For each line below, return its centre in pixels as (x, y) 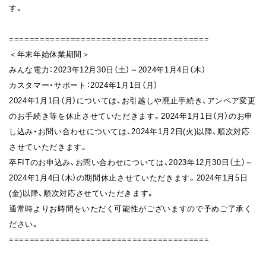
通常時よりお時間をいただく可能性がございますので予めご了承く (131, 208)
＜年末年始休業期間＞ (50, 54)
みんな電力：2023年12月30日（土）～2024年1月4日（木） (107, 69)
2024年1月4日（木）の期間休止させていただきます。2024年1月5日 (129, 177)
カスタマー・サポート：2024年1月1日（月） (83, 85)
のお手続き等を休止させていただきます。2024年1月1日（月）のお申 (131, 115)
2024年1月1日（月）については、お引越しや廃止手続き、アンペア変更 (132, 100)
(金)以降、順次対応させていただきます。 (82, 193)
